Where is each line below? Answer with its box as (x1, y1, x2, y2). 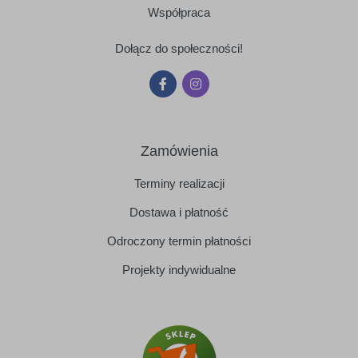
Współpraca (148, 5, 210, 19)
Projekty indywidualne (122, 262, 236, 276)
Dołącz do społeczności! (115, 41, 243, 55)
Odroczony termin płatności (107, 233, 251, 248)
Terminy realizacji (133, 176, 225, 190)
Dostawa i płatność (129, 205, 229, 219)
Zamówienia (140, 142, 218, 159)
